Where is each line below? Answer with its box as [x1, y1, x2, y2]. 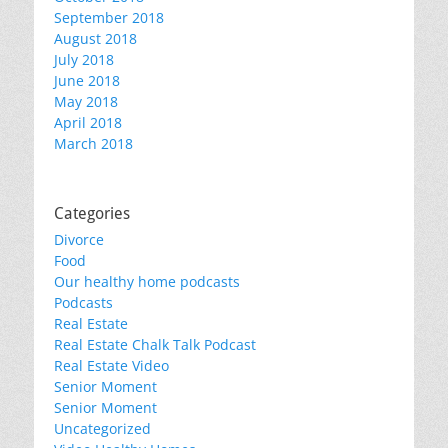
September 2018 [54, 8, 164, 28]
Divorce [54, 230, 104, 250]
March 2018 [54, 134, 133, 154]
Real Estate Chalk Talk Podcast [54, 335, 256, 355]
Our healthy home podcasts [54, 272, 240, 292]
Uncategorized [54, 419, 151, 439]
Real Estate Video [54, 356, 169, 376]
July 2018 [54, 50, 114, 70]
